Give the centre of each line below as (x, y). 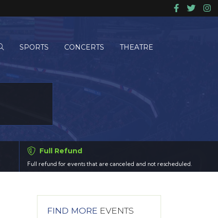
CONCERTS (84, 47)
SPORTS (34, 47)
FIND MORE (72, 211)
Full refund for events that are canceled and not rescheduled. (109, 164)
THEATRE (136, 47)
